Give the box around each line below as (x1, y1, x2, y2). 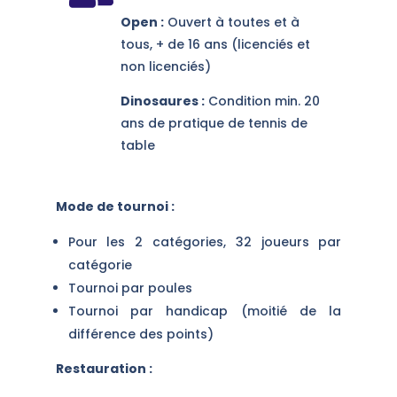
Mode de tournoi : (55, 197, 175, 215)
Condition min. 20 (204, 91, 320, 110)
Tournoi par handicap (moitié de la (67, 301, 342, 320)
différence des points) (67, 324, 214, 343)
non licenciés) (120, 57, 211, 75)
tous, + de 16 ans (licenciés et (120, 35, 310, 53)
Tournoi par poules (67, 278, 192, 297)
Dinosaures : (120, 91, 205, 110)
